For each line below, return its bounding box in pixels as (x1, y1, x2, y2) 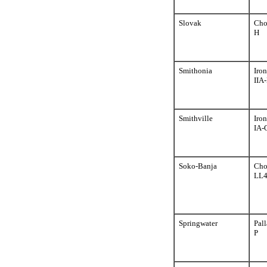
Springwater (179, 219, 218, 228)
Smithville (179, 114, 213, 123)
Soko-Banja (179, 162, 217, 170)
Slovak (179, 18, 201, 27)
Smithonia (179, 66, 212, 75)
